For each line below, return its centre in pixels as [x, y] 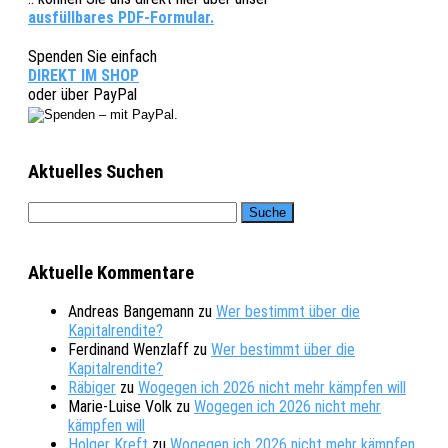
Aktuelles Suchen [96, 172]
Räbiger [92, 388]
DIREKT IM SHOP [83, 75]
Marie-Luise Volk [120, 407]
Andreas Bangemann [131, 312]
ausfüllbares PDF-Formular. [121, 17]
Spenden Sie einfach [92, 56]
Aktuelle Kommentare [111, 272]
